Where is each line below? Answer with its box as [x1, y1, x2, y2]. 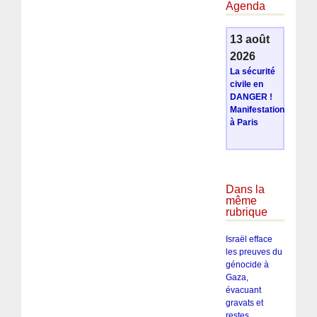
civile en [229, 79, 263, 90]
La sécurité [229, 67, 275, 77]
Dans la [225, 183, 265, 196]
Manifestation [229, 105, 284, 115]
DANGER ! [229, 92, 272, 103]
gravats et [225, 297, 263, 308]
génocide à [225, 259, 269, 270]
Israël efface [225, 234, 272, 244]
